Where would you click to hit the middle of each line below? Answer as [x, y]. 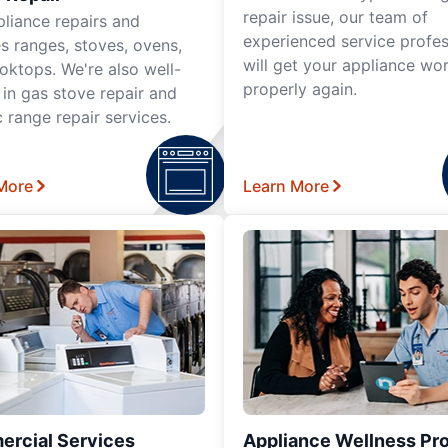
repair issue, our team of [335, 16]
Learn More [286, 185]
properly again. [300, 88]
